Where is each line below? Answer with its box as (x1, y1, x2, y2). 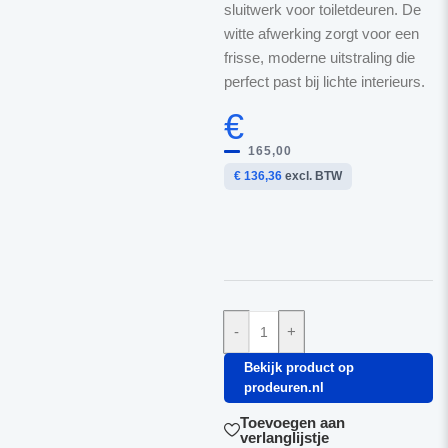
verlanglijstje (239, 429, 329, 446)
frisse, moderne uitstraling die (223, 49, 415, 66)
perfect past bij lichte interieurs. (223, 73, 425, 90)
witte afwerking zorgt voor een (223, 25, 419, 42)
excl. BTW (281, 169, 342, 183)
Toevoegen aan (239, 414, 345, 431)
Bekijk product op (243, 360, 354, 375)
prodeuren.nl (243, 380, 324, 395)
